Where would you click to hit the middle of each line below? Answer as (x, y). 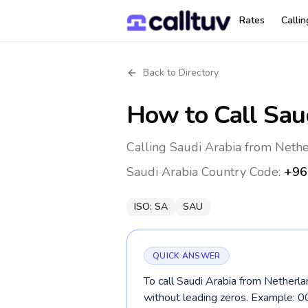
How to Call (195, 115)
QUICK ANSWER (187, 256)
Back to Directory (181, 73)
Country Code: (241, 172)
